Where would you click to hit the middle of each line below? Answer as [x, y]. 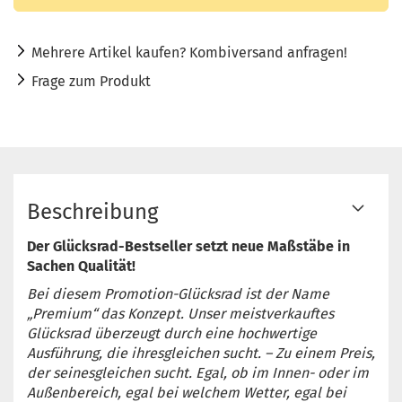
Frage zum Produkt [91, 81]
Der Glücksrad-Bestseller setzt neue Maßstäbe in [188, 246]
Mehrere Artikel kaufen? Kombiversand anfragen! [189, 52]
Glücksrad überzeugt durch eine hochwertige [172, 333]
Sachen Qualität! [81, 266]
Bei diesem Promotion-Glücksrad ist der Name [178, 294]
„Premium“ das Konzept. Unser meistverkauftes [180, 314]
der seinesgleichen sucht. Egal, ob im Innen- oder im [198, 373]
